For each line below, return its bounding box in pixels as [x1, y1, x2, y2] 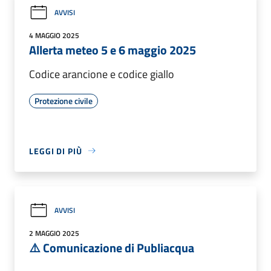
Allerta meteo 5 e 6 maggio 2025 [29, 40, 196, 59]
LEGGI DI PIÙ [29, 144, 82, 157]
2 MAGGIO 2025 [29, 227, 79, 239]
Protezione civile [34, 94, 93, 107]
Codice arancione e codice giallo [29, 65, 174, 82]
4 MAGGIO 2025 [29, 29, 79, 41]
